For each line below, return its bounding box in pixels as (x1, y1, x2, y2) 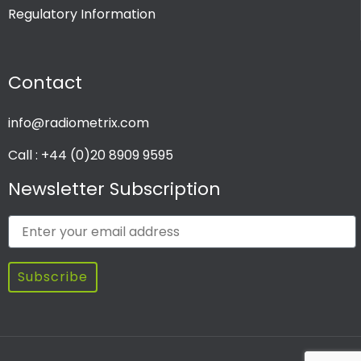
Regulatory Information (8, 4, 156, 23)
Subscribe (18, 267, 88, 286)
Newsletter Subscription (8, 176, 221, 201)
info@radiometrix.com (8, 113, 149, 132)
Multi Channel (98, 80, 176, 96)
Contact (8, 69, 82, 95)
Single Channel (98, 110, 182, 126)
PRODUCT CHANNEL (71, 47, 202, 65)
